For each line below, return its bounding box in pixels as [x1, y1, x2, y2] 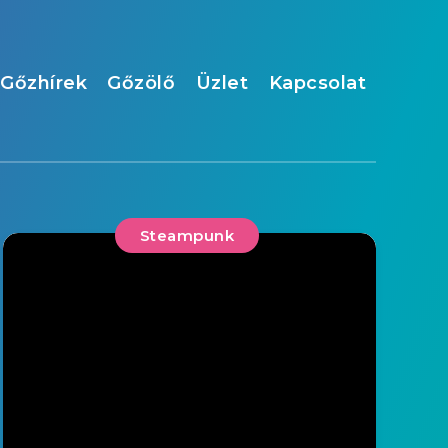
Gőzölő [107, 72, 176, 94]
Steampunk [139, 226, 235, 245]
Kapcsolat [268, 72, 366, 94]
